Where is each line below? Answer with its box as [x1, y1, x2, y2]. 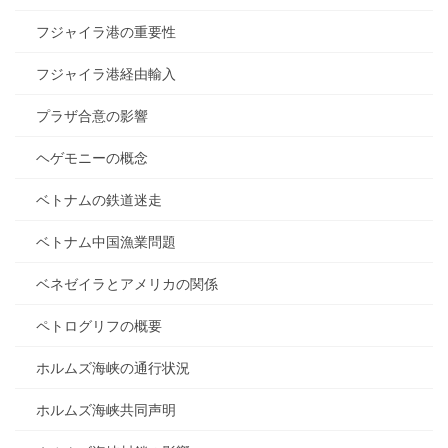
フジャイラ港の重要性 [36, 24, 176, 41]
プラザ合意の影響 [36, 108, 148, 125]
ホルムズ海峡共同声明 [36, 402, 176, 419]
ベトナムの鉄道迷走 [36, 192, 162, 209]
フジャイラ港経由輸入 [36, 66, 176, 83]
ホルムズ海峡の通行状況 [36, 360, 190, 377]
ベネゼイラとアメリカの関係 [36, 276, 218, 293]
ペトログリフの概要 [36, 318, 162, 335]
